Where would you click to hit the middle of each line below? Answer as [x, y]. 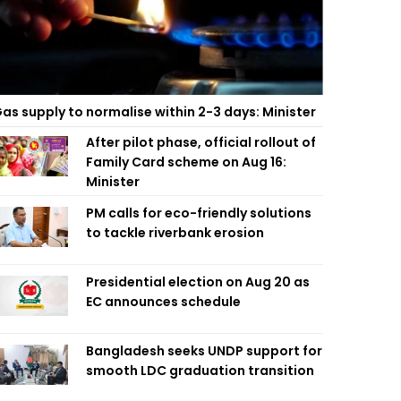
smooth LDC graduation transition [200, 371]
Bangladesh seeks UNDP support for [204, 351]
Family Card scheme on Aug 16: [186, 162]
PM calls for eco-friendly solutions [199, 213]
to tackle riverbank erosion [175, 233]
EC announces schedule [163, 302]
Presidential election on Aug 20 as [198, 282]
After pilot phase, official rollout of [201, 142]
